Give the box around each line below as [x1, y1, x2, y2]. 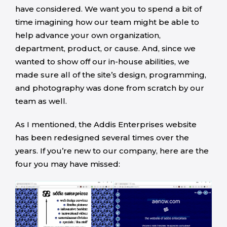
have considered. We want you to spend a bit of [15, 4, 202, 14]
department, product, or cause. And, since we [15, 44, 196, 53]
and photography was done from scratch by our [15, 83, 204, 93]
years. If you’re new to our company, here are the [15, 146, 209, 156]
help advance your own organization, [15, 30, 161, 40]
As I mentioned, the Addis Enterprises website [15, 120, 197, 129]
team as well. [15, 96, 67, 106]
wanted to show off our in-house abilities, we [15, 57, 190, 66]
